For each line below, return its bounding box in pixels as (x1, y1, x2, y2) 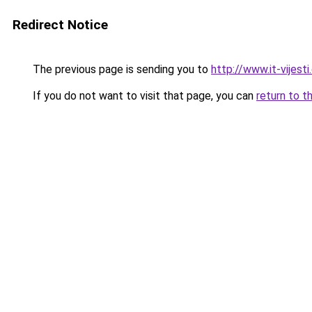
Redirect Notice (13, 17, 108, 33)
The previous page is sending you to (30, 63, 211, 76)
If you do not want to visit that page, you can (30, 89, 256, 102)
